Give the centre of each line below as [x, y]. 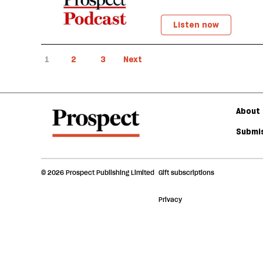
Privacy [170, 199]
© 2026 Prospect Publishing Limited [98, 173]
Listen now [196, 25]
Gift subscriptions [186, 173]
